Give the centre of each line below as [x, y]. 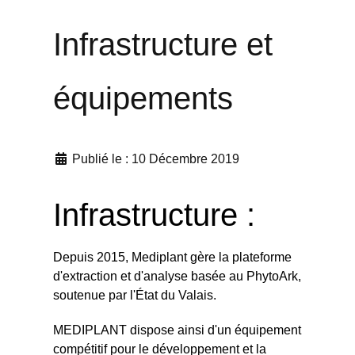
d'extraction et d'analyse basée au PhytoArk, [177, 276]
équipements [143, 98]
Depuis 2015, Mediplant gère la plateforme [172, 257]
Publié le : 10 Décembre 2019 [155, 158]
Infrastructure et [162, 44]
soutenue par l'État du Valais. [134, 295]
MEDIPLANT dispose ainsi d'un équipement [177, 330]
